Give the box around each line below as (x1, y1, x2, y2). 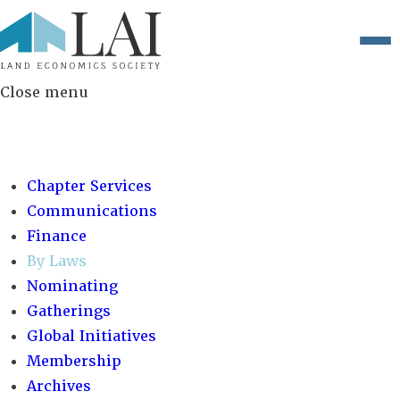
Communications (27, 202, 157, 221)
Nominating (27, 277, 118, 296)
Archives (27, 377, 91, 396)
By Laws (27, 252, 87, 271)
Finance (27, 227, 87, 246)
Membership (27, 352, 121, 371)
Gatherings (27, 302, 111, 321)
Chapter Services (27, 177, 152, 196)
